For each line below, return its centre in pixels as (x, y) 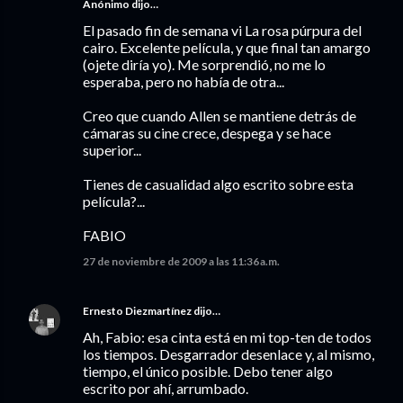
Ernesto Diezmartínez (137, 311)
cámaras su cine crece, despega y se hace (207, 133)
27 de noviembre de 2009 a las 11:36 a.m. (181, 261)
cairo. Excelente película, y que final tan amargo (227, 47)
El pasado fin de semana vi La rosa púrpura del (222, 30)
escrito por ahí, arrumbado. (166, 388)
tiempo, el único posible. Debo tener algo (208, 371)
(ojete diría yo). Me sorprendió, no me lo (204, 64)
